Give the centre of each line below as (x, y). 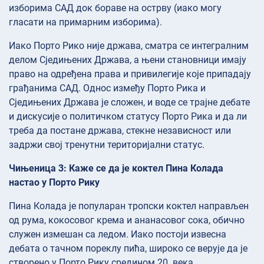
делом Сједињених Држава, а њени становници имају (128, 60)
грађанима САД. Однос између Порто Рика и (107, 88)
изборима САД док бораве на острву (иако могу (115, 8)
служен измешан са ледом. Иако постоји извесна (118, 234)
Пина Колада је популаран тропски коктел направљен (129, 206)
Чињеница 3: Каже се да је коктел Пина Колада (116, 168)
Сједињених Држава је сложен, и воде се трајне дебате (129, 102)
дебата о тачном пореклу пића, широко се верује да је (128, 248)
